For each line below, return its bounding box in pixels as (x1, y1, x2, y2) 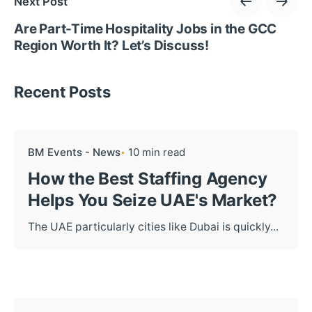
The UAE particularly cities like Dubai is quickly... (28, 220, 279, 234)
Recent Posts (14, 83, 111, 102)
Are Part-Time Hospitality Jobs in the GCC (14, 21, 277, 38)
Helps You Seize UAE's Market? (28, 190, 278, 211)
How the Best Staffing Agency (28, 169, 267, 189)
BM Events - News (28, 146, 120, 159)
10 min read (128, 146, 185, 159)
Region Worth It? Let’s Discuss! (14, 38, 210, 54)
